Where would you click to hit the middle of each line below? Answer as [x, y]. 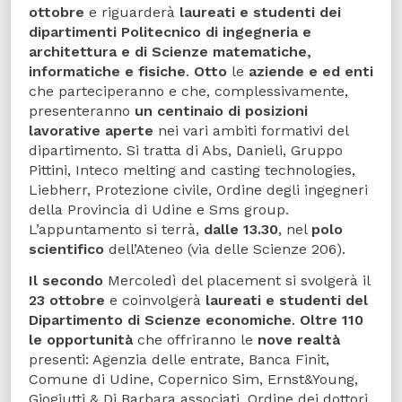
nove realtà [299, 339]
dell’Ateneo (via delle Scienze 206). [225, 249]
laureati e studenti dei [260, 12]
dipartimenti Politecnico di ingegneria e [170, 31]
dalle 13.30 [241, 229]
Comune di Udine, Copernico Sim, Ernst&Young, [193, 379]
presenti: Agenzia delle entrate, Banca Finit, [179, 359]
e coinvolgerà [155, 300]
